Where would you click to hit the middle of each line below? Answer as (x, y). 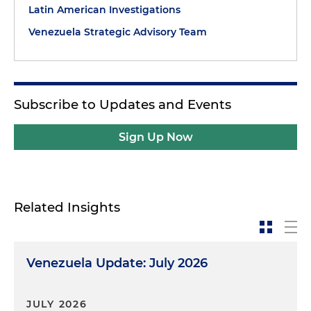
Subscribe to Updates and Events (123, 104)
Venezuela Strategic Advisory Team (118, 32)
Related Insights (67, 207)
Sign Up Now (155, 137)
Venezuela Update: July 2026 (117, 263)
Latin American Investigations (104, 10)
